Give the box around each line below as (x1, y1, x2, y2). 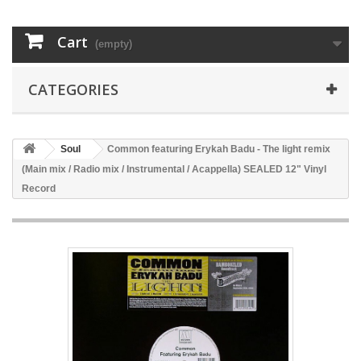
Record (22, 183, 56, 195)
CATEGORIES (28, 80, 118, 100)
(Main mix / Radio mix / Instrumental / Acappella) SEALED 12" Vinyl (22, 164, 326, 176)
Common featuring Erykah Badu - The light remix (107, 143, 330, 156)
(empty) (95, 38, 132, 51)
